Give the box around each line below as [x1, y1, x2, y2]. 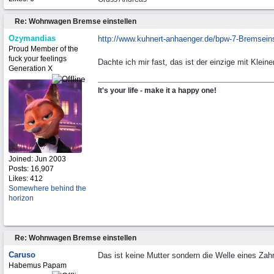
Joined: [9, 155, 35, 163]
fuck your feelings [9, 54, 67, 63]
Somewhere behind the [9, 184, 86, 193]
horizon [9, 194, 34, 202]
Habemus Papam [9, 261, 67, 270]
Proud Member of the [9, 45, 78, 53]
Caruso [9, 250, 35, 259]
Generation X [9, 64, 53, 73]
